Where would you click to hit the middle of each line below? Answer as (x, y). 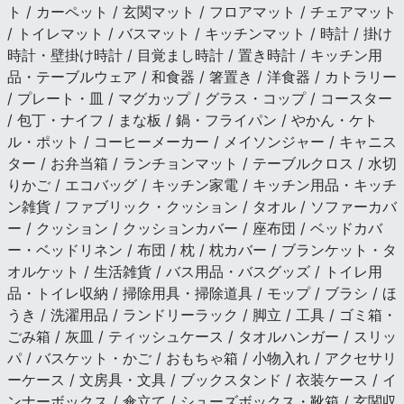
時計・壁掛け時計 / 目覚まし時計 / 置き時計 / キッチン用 (195, 55)
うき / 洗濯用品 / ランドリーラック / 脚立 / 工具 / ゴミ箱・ (202, 314)
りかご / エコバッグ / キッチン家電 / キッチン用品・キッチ (202, 184)
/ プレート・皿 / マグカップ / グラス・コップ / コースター (200, 98)
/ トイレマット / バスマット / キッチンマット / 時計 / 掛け (200, 33)
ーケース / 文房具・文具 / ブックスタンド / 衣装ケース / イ (202, 379)
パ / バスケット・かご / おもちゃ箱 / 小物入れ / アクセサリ (202, 358)
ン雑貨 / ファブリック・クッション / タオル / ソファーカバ (202, 206)
